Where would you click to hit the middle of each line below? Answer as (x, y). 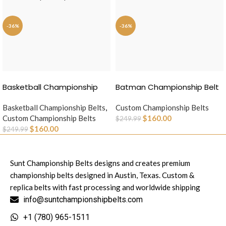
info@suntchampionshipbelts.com (83, 200)
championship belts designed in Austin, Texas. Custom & (102, 175)
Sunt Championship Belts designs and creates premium (100, 163)
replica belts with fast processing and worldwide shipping (105, 187)
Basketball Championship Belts (54, 108)
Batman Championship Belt (167, 87)
